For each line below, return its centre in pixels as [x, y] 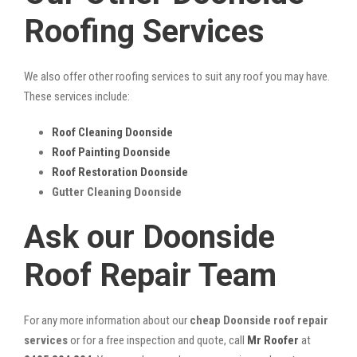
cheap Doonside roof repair [259, 320]
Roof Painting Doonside [111, 152]
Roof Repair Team [150, 275]
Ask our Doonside [149, 237]
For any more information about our [107, 320]
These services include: [77, 96]
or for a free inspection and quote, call [157, 340]
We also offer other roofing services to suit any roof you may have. [177, 76]
